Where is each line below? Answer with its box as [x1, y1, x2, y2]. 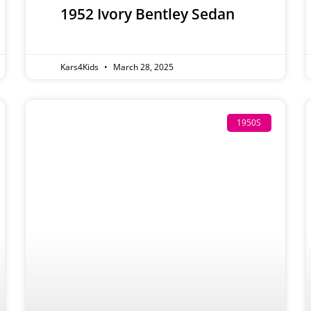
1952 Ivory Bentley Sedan [60, 4, 235, 24]
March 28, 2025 [111, 61, 174, 74]
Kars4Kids [60, 61, 101, 74]
